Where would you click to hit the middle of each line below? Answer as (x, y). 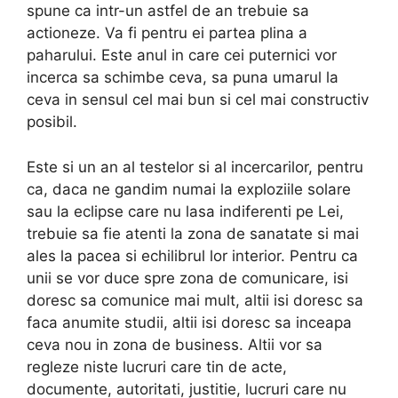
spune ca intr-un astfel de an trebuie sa (168, 11)
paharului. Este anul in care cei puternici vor (182, 56)
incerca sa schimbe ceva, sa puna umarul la (183, 78)
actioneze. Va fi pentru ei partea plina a (167, 33)
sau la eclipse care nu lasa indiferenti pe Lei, (185, 211)
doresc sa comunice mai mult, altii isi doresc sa (195, 300)
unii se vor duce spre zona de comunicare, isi (187, 278)
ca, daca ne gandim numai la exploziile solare (189, 189)
